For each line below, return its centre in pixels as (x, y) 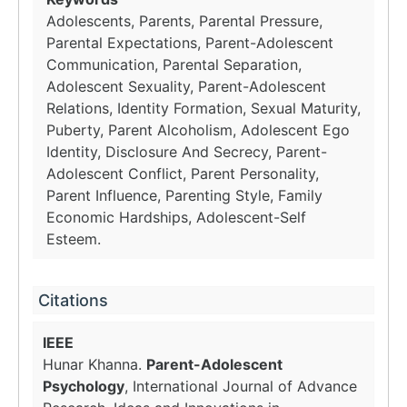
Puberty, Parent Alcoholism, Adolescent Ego (198, 130)
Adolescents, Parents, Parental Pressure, (184, 21)
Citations (73, 300)
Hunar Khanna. (94, 364)
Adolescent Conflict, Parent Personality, (183, 174)
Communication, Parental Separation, (174, 65)
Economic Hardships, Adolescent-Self (176, 217)
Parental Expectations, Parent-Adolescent (190, 43)
